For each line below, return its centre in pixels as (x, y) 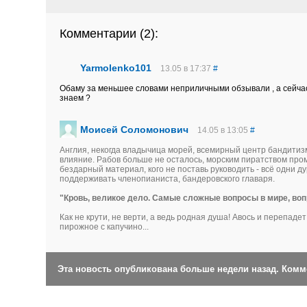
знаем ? (75, 98)
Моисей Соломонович (134, 130)
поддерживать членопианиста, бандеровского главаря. (167, 179)
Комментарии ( (102, 34)
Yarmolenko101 (116, 68)
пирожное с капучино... (104, 227)
